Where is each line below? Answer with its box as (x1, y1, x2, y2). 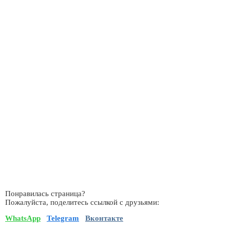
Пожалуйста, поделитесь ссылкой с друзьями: (5, 198, 159, 206)
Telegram (47, 214, 79, 223)
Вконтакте (85, 214, 123, 223)
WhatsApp (5, 214, 41, 223)
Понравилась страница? (5, 189, 85, 198)
